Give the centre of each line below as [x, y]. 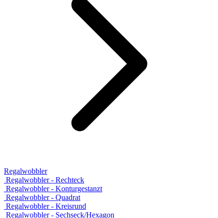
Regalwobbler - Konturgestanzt [54, 188]
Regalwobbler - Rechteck [45, 180]
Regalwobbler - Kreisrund [46, 206]
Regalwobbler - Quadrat [43, 197]
